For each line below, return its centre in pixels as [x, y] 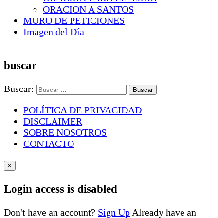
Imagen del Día [54, 32]
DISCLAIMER [53, 121]
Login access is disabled [61, 189]
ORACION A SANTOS [88, 9]
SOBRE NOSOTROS [65, 133]
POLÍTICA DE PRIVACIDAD [82, 110]
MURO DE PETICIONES [74, 21]
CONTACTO [49, 144]
